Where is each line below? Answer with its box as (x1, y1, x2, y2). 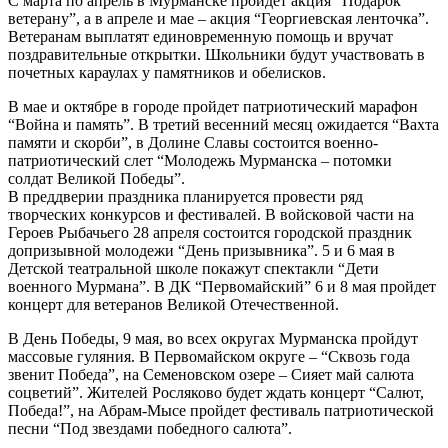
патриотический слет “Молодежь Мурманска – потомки (8, 151, 392, 169)
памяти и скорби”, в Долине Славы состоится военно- (8, 133, 378, 151)
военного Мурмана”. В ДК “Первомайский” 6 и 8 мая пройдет (8, 277, 436, 295)
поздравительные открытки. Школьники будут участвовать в (8, 45, 425, 63)
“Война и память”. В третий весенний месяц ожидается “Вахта (8, 115, 439, 133)
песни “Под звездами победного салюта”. (8, 419, 292, 437)
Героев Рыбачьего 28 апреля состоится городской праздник (8, 223, 412, 241)
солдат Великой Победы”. (8, 169, 185, 187)
